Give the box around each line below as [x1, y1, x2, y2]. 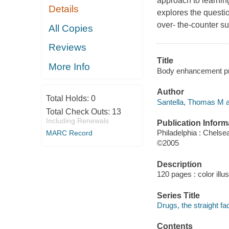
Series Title [156, 191, 200, 200]
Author [156, 87, 184, 97]
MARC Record [45, 129, 93, 138]
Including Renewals [45, 117, 109, 125]
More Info [49, 61, 90, 72]
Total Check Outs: [45, 107, 112, 117]
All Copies [49, 22, 94, 34]
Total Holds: [45, 94, 91, 103]
